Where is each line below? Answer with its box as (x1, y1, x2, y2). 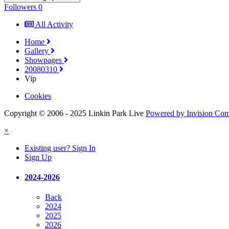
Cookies (25, 91, 51, 100)
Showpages (25, 55, 64, 64)
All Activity (35, 19, 73, 29)
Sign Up (25, 152, 52, 162)
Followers (4, 2, 36, 11)
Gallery (25, 46, 51, 55)
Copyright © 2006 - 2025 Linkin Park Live (4, 108, 144, 118)
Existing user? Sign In (25, 143, 96, 152)
